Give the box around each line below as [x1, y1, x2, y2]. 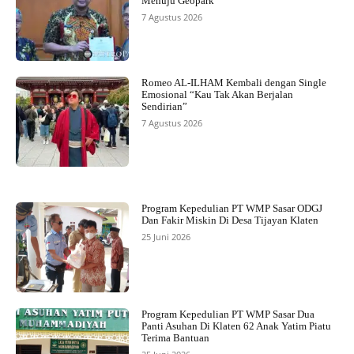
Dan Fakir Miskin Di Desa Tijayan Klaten [141, 214, 321, 227]
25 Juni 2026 [141, 231, 190, 243]
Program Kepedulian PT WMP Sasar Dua [141, 308, 314, 321]
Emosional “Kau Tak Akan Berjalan [141, 88, 293, 100]
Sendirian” [141, 100, 187, 112]
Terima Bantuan [141, 332, 209, 345]
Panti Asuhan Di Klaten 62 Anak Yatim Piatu [141, 320, 331, 333]
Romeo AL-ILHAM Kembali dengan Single [141, 76, 326, 88]
